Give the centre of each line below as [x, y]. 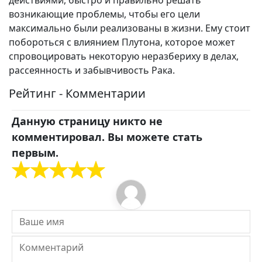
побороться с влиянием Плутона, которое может [122, 42]
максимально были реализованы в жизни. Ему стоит [130, 28]
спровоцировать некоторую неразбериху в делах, [124, 56]
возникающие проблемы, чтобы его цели [104, 14]
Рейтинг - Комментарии [77, 93]
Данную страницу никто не [87, 121]
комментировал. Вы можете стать [107, 137]
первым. [35, 153]
